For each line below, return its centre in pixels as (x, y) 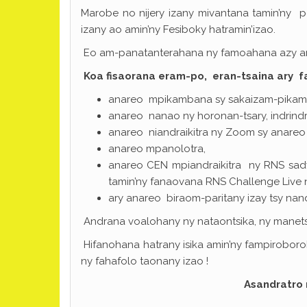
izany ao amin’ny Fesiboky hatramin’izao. (178, 29)
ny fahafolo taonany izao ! (145, 261)
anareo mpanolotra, (157, 149)
